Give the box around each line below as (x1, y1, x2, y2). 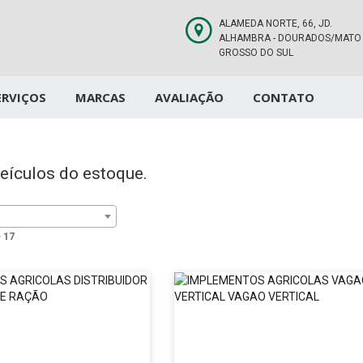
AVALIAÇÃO (155, 89, 224, 105)
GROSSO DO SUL (218, 47, 293, 58)
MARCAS (75, 89, 126, 105)
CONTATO (253, 89, 314, 105)
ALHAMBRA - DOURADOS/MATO (218, 32, 361, 44)
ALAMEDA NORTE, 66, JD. (218, 18, 332, 29)
